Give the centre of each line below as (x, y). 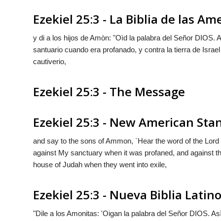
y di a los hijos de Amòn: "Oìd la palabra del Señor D (117, 38)
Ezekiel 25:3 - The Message (109, 92)
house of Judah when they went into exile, (100, 164)
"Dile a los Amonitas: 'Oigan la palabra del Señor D (114, 213)
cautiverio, (50, 61)
